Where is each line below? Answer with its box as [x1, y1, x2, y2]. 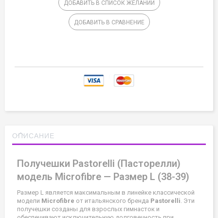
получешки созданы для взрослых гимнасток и [17, 205, 160, 213]
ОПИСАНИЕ [12, 130, 54, 140]
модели [17, 197, 41, 204]
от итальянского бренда [74, 197, 150, 204]
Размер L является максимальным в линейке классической [17, 188, 195, 196]
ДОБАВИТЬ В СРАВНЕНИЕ [73, 18, 145, 26]
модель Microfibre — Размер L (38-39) [17, 170, 189, 182]
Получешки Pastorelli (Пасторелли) [17, 157, 181, 169]
